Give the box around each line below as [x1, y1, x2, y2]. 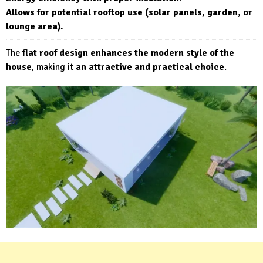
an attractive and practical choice [76, 61, 224, 73]
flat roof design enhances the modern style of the [22, 47, 234, 59]
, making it [32, 61, 76, 73]
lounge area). [6, 21, 63, 33]
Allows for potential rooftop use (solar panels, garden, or [6, 6, 252, 19]
